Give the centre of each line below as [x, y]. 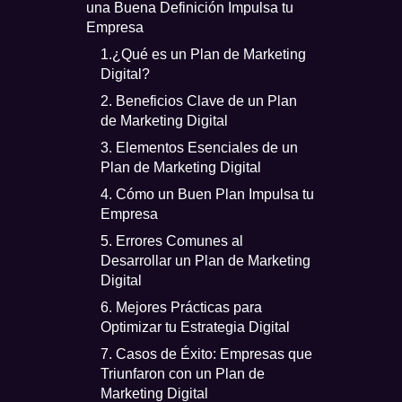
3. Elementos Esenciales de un [199, 147]
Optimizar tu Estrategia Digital [195, 327]
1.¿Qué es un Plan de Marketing [203, 54]
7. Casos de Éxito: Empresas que [206, 354]
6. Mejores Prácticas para [181, 307]
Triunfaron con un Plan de [182, 373]
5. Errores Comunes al [171, 240]
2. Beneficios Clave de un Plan [198, 100]
